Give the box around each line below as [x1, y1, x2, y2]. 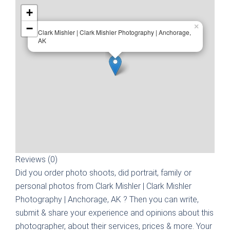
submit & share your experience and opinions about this [15, 208, 214, 218]
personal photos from [15, 181, 95, 191]
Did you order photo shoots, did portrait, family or [15, 168, 191, 178]
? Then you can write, [123, 195, 199, 204]
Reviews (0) [15, 155, 57, 164]
